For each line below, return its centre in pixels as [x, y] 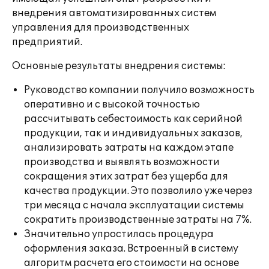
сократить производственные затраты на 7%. [138, 220]
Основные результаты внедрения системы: [119, 66]
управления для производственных [101, 28]
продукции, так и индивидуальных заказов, [133, 133]
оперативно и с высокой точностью [112, 104]
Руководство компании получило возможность [139, 90]
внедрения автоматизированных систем [114, 13]
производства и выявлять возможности [122, 162]
